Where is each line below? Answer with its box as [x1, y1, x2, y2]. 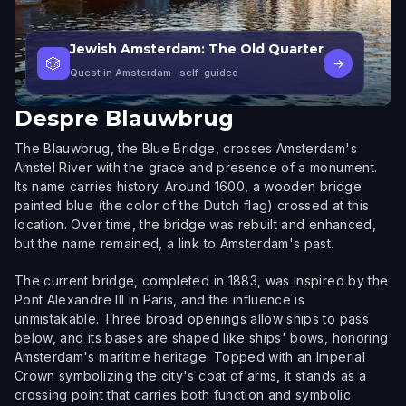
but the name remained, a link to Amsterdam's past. [14, 236, 334, 251]
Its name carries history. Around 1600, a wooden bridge [14, 179, 362, 194]
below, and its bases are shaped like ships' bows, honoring [14, 330, 389, 345]
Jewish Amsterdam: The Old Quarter [70, 41, 324, 57]
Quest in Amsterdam [70, 66, 171, 79]
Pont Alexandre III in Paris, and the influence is [14, 292, 305, 307]
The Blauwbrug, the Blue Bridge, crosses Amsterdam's [14, 140, 357, 156]
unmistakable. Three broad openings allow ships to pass [14, 311, 369, 326]
